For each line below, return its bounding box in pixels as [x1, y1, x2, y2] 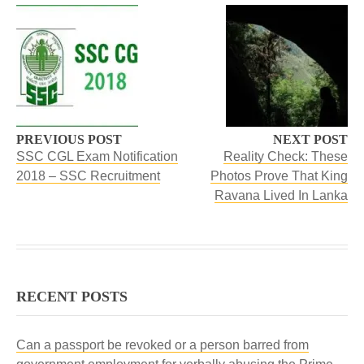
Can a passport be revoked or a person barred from [16, 338, 309, 352]
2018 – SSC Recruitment [16, 169, 160, 183]
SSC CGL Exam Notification [16, 149, 178, 163]
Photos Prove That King [210, 169, 348, 183]
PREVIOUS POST [16, 132, 122, 146]
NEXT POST [273, 132, 348, 146]
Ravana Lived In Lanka [214, 188, 348, 202]
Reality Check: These [223, 149, 348, 163]
